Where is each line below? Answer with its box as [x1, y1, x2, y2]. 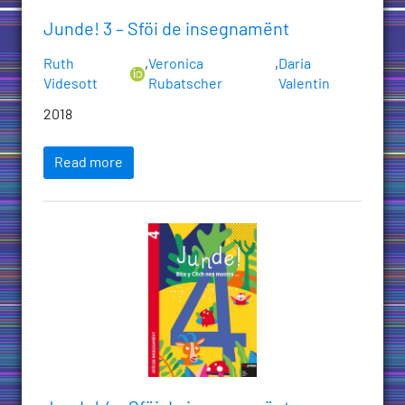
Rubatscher [147, 77, 222, 92]
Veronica [147, 57, 203, 72]
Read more [54, 155, 123, 171]
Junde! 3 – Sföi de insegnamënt [43, 21, 289, 40]
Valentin [278, 77, 330, 92]
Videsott [43, 77, 98, 92]
